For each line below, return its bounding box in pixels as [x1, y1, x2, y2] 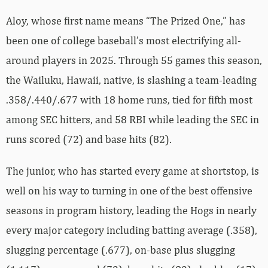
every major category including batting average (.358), [6, 223, 257, 236]
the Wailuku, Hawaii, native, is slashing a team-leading [6, 73, 257, 86]
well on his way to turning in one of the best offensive [6, 184, 252, 197]
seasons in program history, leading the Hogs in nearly [6, 203, 257, 217]
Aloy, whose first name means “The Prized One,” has [6, 14, 245, 27]
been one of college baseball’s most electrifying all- [6, 33, 241, 47]
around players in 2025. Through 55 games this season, [6, 53, 262, 66]
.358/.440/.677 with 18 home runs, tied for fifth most [6, 93, 252, 106]
